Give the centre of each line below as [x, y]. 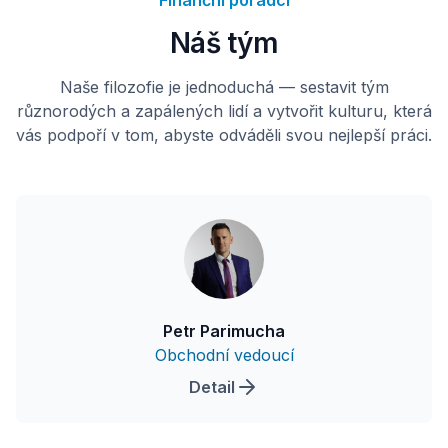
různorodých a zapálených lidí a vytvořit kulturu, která [224, 111]
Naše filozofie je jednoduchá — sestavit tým [224, 87]
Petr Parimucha [224, 331]
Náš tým [224, 43]
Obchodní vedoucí [224, 355]
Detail [212, 387]
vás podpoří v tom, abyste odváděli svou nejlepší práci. [224, 135]
